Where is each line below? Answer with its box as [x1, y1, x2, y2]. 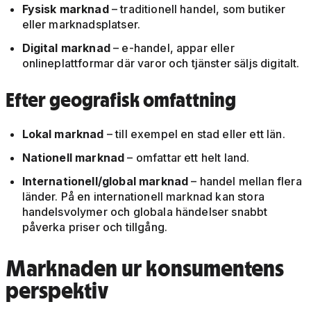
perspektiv [5, 276, 109, 305]
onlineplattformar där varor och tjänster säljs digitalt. [22, 56, 300, 71]
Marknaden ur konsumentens [5, 254, 284, 283]
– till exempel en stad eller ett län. [103, 127, 285, 142]
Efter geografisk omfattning [5, 87, 236, 112]
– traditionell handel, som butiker [111, 2, 286, 17]
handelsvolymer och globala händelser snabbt [22, 205, 268, 219]
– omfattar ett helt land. [124, 151, 250, 165]
